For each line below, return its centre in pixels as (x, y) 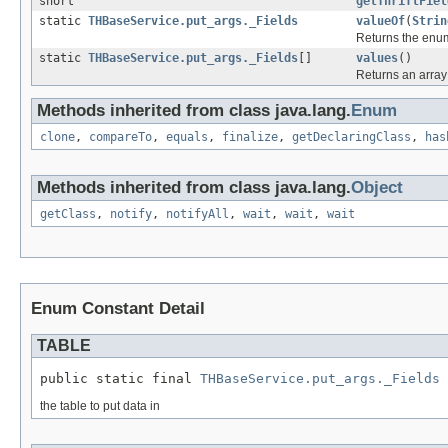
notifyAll (197, 214)
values (377, 58)
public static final (120, 379)
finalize (250, 137)
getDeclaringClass (351, 137)
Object (377, 188)
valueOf (380, 21)
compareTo (120, 137)
